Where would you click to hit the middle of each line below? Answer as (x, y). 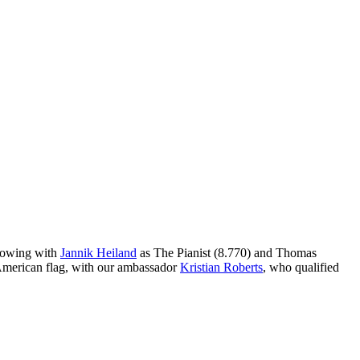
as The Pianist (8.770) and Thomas (227, 253)
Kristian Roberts (221, 268)
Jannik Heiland (98, 253)
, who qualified (301, 268)
